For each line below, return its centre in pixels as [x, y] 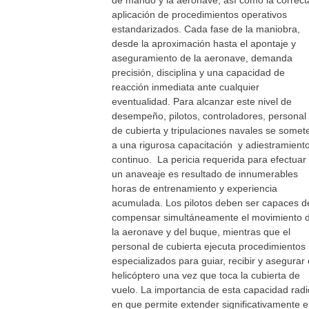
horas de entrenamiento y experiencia [195, 188]
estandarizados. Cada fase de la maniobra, [206, 29]
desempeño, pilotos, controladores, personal [209, 116]
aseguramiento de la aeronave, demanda [202, 58]
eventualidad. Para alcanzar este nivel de [202, 101]
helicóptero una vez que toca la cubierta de [206, 275]
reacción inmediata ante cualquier [186, 87]
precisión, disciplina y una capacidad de [198, 72]
